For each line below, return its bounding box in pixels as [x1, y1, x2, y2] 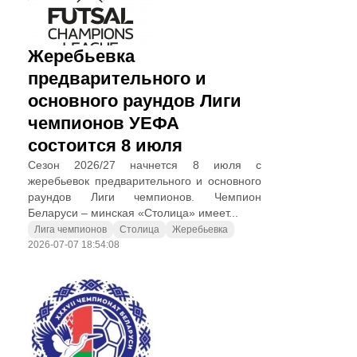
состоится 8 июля [28, 135, 182, 155]
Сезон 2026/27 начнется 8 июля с [28, 159, 261, 171]
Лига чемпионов [34, 224, 107, 235]
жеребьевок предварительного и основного [28, 175, 261, 187]
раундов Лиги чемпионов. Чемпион [28, 190, 261, 203]
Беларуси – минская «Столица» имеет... [28, 206, 238, 219]
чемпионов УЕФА [28, 113, 179, 133]
